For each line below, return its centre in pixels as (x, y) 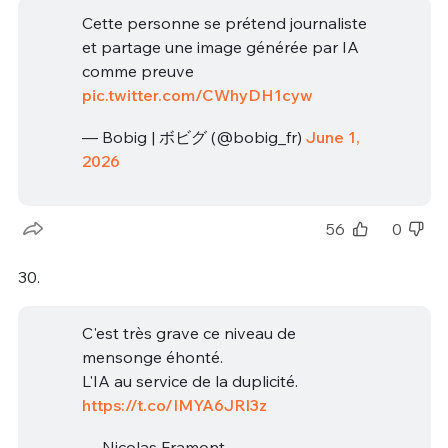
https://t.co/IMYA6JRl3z (174, 405)
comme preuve (137, 71)
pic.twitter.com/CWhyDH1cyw (197, 95)
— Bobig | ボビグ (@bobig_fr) (193, 136)
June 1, (332, 136)
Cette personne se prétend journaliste (224, 23)
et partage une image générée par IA (220, 47)
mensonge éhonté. (152, 357)
